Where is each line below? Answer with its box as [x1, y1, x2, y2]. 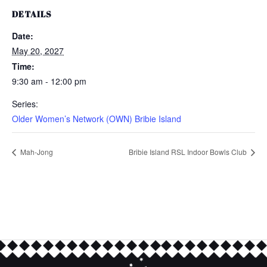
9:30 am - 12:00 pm [12, 75, 86, 87]
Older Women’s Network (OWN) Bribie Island [12, 113, 181, 125]
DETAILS [12, 8, 52, 20]
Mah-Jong [18, 147, 53, 157]
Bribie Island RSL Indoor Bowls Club [129, 147, 249, 157]
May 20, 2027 [12, 45, 64, 57]
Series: [12, 98, 38, 110]
